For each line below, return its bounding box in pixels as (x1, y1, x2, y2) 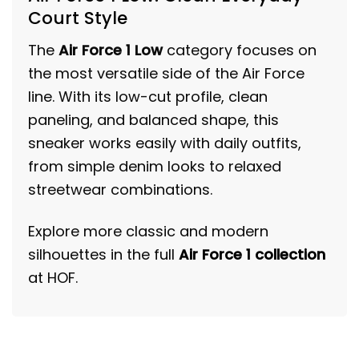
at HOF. (28, 268, 78, 288)
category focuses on (163, 39, 317, 60)
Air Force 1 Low (58, 39, 163, 60)
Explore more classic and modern (28, 221, 268, 242)
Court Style (28, 6, 127, 31)
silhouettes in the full (28, 244, 179, 265)
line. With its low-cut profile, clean (28, 86, 268, 107)
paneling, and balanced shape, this (28, 109, 279, 130)
